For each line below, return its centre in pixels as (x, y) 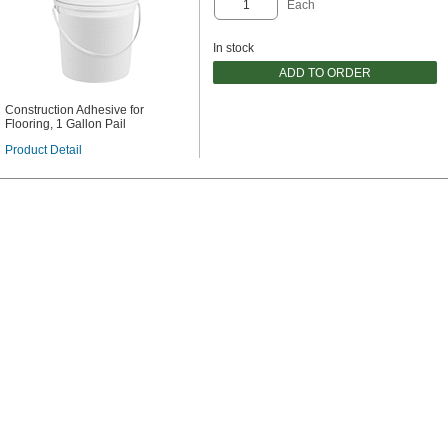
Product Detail (43, 150)
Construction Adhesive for (74, 110)
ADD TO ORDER (325, 72)
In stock (233, 48)
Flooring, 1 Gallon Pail (65, 124)
